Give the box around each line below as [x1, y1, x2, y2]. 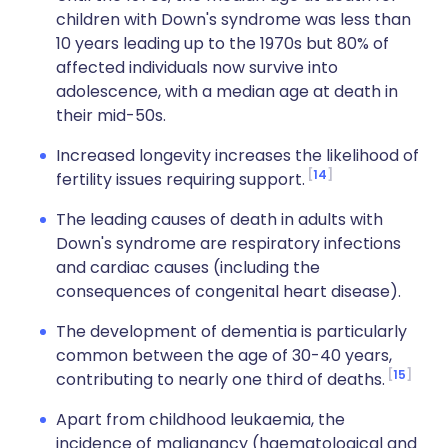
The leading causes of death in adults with [56, 208, 383, 231]
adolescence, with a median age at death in [56, 80, 398, 103]
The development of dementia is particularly [56, 320, 407, 343]
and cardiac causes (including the [56, 256, 320, 279]
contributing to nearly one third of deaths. [56, 368, 385, 391]
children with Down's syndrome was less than [56, 8, 411, 31]
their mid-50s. [56, 104, 166, 127]
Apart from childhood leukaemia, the [56, 408, 345, 431]
